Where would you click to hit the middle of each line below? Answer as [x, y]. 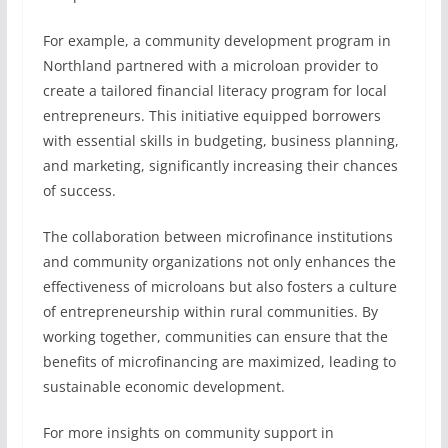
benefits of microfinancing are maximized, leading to [219, 361]
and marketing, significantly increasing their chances [220, 165]
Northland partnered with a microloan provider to [210, 65]
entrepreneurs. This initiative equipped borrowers [211, 115]
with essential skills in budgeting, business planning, [220, 140]
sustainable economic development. [163, 386]
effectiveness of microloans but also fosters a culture [219, 286]
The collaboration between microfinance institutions [217, 236]
